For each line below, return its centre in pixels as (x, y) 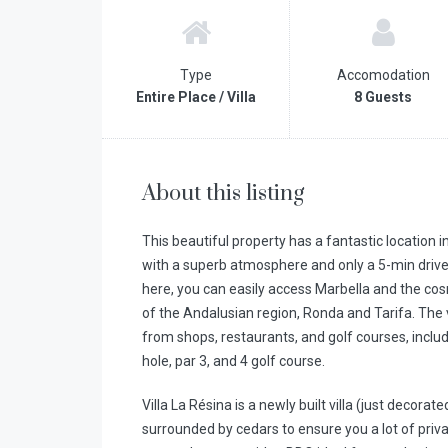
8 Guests (383, 97)
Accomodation (383, 75)
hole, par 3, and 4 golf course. (233, 361)
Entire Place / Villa (196, 97)
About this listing (223, 193)
